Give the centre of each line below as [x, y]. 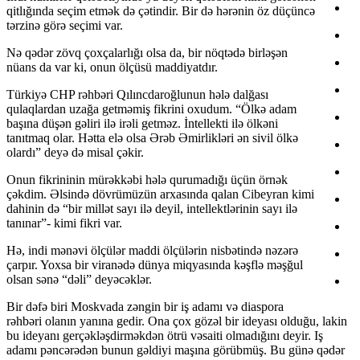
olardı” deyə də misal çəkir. [75, 153]
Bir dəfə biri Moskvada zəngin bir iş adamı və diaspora [145, 307]
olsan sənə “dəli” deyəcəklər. [79, 280]
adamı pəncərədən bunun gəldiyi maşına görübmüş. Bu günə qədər [176, 350]
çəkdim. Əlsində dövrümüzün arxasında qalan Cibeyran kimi [160, 194]
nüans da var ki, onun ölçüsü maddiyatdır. [112, 67]
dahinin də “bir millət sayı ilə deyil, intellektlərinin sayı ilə [152, 209]
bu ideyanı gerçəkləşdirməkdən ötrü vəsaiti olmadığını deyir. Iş [165, 336]
